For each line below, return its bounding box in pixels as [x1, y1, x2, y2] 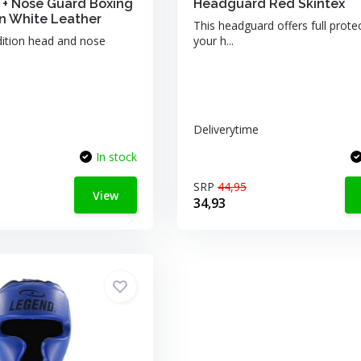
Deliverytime [193, 122, 259, 137]
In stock [95, 149, 137, 164]
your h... [193, 33, 234, 48]
